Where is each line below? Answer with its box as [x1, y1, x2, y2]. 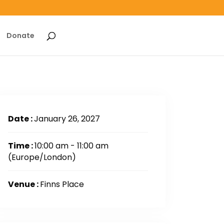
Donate [6, 30, 35, 40]
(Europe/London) [8, 151, 76, 163]
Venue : [8, 178, 40, 190]
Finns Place [40, 178, 84, 190]
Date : [8, 113, 34, 124]
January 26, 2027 [34, 113, 100, 124]
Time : [8, 140, 34, 151]
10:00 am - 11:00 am [34, 140, 108, 151]
